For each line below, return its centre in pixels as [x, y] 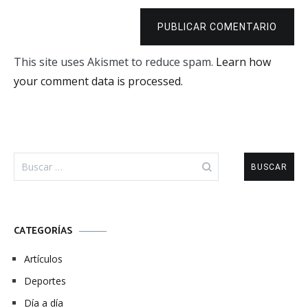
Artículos [43, 259]
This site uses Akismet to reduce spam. [115, 62]
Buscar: [32, 159]
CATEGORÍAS [43, 231]
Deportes [45, 281]
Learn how [243, 62]
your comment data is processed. [98, 81]
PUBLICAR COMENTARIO [217, 27]
